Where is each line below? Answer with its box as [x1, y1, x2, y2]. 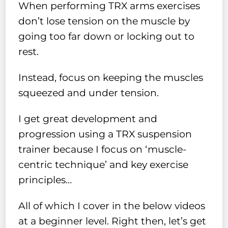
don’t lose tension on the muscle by [18, 15, 190, 27]
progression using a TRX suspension [18, 128, 192, 140]
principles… [18, 174, 72, 186]
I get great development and [18, 112, 158, 125]
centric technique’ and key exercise [18, 158, 189, 170]
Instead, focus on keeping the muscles [18, 72, 204, 84]
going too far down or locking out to [18, 31, 195, 43]
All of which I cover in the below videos [18, 199, 206, 212]
